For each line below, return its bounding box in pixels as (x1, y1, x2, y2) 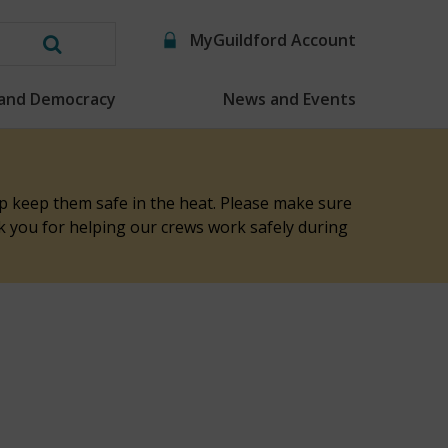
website (50, 104, 131, 131)
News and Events (222, 87, 356, 110)
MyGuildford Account (190, 29, 356, 51)
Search (50, 44, 120, 71)
